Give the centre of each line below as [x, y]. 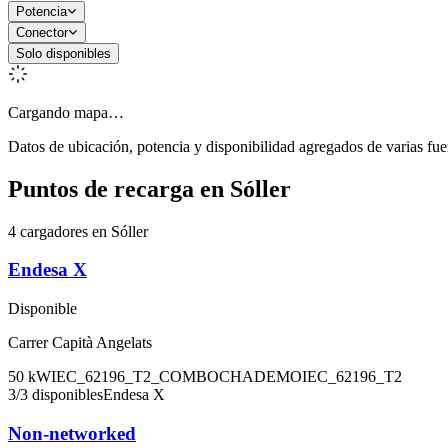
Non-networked [72, 433]
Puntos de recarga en [119, 188]
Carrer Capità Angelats [80, 343]
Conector [42, 32]
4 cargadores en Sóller [78, 231]
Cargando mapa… [66, 112]
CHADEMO [260, 377]
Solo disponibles [63, 53]
